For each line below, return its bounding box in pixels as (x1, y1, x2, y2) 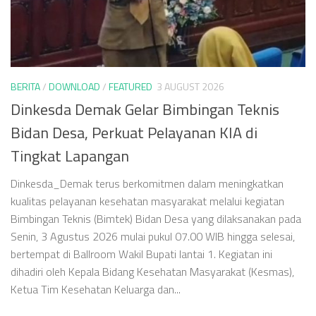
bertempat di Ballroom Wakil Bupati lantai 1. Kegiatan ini (11, 245, 272, 262)
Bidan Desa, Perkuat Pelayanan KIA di (11, 120, 257, 145)
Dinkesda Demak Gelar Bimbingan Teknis (11, 97, 279, 121)
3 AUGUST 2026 (157, 78, 224, 94)
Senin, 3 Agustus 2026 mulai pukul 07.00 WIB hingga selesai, (11, 227, 295, 245)
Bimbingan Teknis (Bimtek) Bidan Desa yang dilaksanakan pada (11, 209, 301, 227)
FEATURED (109, 78, 152, 94)
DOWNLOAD (49, 78, 100, 94)
